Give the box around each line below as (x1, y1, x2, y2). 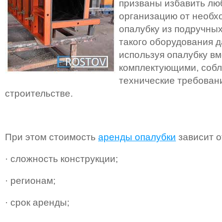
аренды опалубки (98, 131, 176, 142)
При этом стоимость (5, 131, 98, 142)
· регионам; (5, 175, 55, 186)
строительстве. (5, 88, 73, 99)
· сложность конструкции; (5, 153, 118, 164)
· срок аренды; (5, 197, 69, 208)
